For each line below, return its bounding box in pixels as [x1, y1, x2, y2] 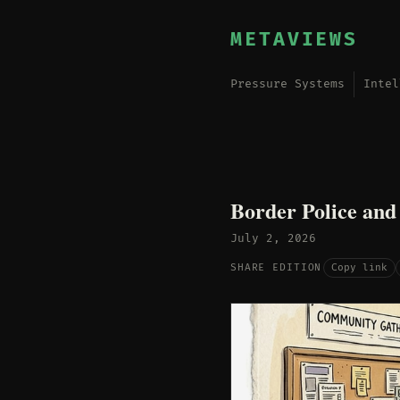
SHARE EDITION [230, 262, 322, 274]
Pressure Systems [230, 77, 345, 91]
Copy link [331, 261, 388, 273]
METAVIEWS [230, 29, 359, 51]
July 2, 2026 [230, 230, 316, 246]
